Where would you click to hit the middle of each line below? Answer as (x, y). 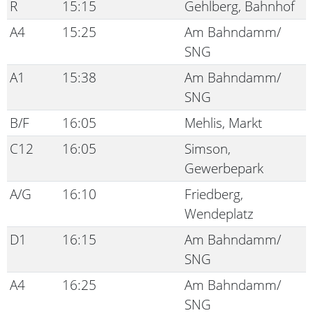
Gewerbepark (224, 168)
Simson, (208, 148)
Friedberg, (214, 194)
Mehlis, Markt (223, 123)
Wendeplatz (219, 213)
